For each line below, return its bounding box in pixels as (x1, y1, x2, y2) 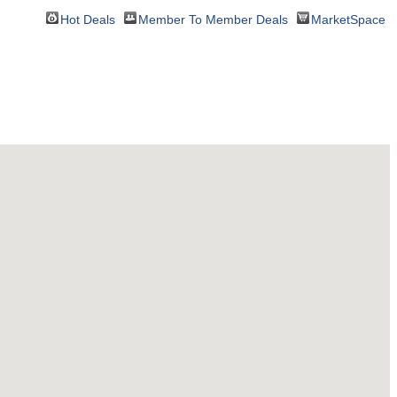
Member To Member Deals (138, 12, 288, 27)
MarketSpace (311, 12, 385, 27)
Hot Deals (60, 12, 115, 27)
